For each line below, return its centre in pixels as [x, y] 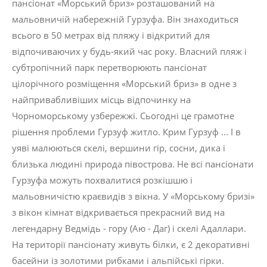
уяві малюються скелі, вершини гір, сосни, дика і [119, 148]
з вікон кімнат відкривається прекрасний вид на [118, 212]
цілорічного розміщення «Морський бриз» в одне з [124, 83]
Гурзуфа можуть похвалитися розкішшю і [102, 180]
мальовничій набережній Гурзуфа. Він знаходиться [125, 19]
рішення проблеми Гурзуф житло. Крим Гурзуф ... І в [126, 131]
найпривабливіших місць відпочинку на [101, 99]
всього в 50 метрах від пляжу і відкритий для [111, 35]
